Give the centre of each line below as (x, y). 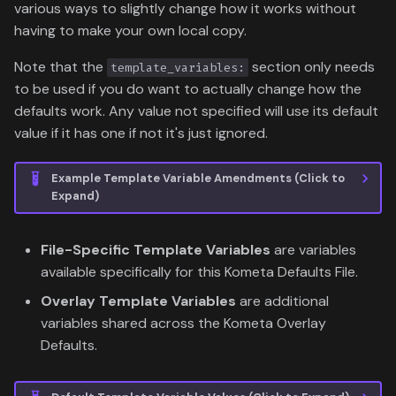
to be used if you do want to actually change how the (188, 88)
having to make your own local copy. (130, 30)
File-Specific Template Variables (156, 249)
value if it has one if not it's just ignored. (141, 133)
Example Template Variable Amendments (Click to (198, 179)
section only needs (312, 66)
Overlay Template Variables (138, 301)
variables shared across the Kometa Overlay (183, 323)
